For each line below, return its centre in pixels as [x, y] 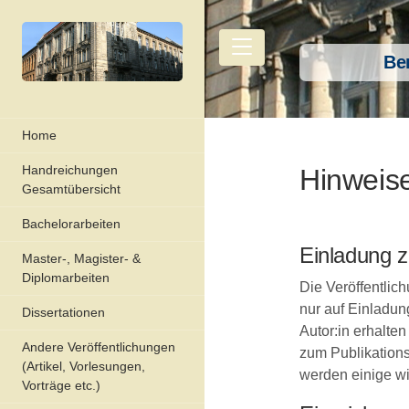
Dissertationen [63, 312]
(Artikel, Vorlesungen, [84, 366]
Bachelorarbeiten [71, 223]
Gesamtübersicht [71, 189]
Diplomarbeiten [66, 277]
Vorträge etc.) [61, 385]
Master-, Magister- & [81, 258]
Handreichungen [70, 169]
